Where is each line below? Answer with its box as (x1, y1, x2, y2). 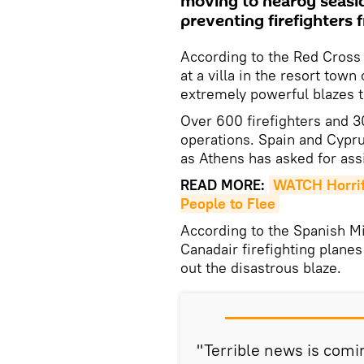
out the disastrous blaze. (180, 258, 341, 277)
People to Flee (180, 194, 275, 213)
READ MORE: (180, 175, 269, 194)
